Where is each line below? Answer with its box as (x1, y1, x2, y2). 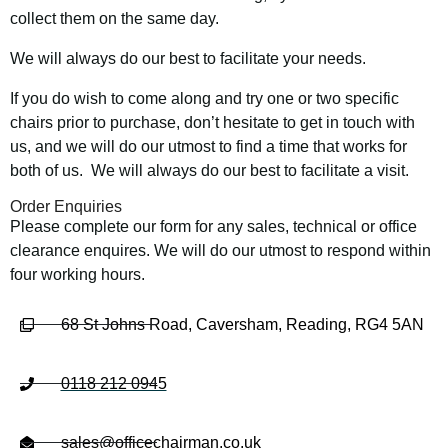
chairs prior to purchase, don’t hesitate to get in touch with (10, 113, 415, 131)
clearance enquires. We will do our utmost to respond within (10, 241, 431, 259)
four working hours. (10, 265, 145, 283)
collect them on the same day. (10, 9, 219, 27)
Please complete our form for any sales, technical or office (10, 217, 417, 235)
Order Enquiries (10, 197, 122, 215)
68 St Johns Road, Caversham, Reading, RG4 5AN (60, 315, 424, 333)
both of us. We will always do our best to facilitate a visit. (10, 161, 409, 179)
